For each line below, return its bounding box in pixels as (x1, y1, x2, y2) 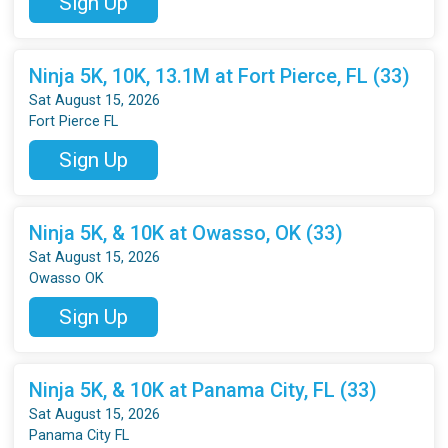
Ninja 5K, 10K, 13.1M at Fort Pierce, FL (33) (29, 63, 411, 88)
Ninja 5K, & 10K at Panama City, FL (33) (29, 377, 378, 402)
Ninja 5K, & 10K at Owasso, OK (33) (29, 220, 344, 245)
